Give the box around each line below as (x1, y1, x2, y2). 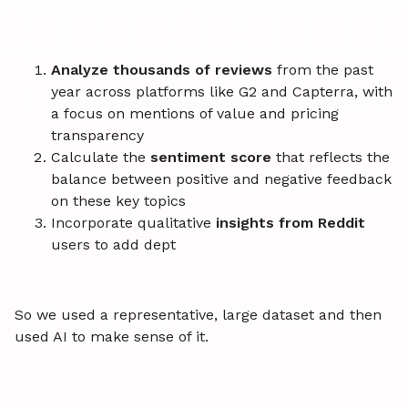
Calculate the (51, 148, 150, 167)
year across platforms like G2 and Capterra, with (51, 83, 393, 101)
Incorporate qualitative (51, 214, 216, 232)
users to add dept (51, 236, 176, 254)
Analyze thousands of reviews (51, 61, 272, 79)
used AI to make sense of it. (15, 328, 209, 346)
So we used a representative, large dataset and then (15, 306, 382, 324)
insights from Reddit (216, 214, 365, 232)
